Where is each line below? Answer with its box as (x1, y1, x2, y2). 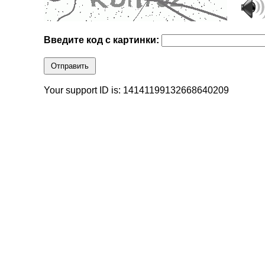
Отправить (51, 62, 89, 71)
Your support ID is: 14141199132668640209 (44, 85, 230, 96)
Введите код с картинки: (44, 35, 162, 46)
